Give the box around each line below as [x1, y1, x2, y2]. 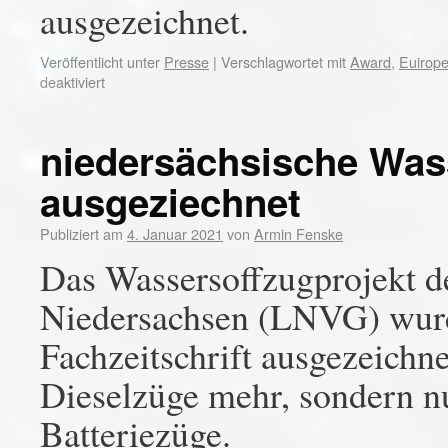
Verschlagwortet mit [221, 51, 346, 72]
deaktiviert [40, 71, 105, 92]
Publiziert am [40, 223, 123, 244]
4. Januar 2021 [127, 223, 223, 244]
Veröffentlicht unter [40, 51, 160, 72]
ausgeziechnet [40, 174, 301, 229]
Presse [164, 51, 209, 72]
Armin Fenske [254, 223, 343, 244]
